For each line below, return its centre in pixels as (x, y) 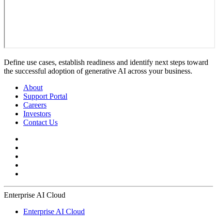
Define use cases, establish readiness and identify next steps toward (106, 62)
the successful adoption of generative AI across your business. (98, 71)
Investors (37, 113)
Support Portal (45, 96)
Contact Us (40, 122)
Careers (35, 105)
